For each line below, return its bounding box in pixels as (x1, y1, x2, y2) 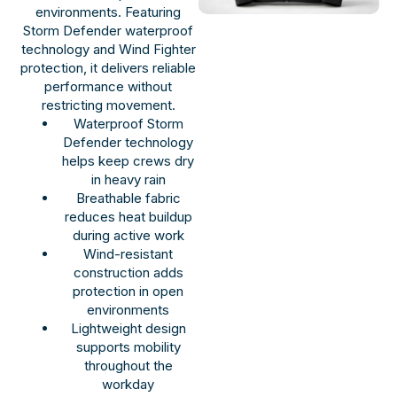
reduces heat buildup (64, 207, 192, 225)
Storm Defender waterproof (23, 21, 193, 39)
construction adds (73, 263, 183, 281)
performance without (44, 77, 172, 95)
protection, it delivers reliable (20, 58, 196, 76)
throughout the (83, 356, 173, 374)
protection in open (73, 282, 183, 300)
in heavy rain (90, 170, 166, 188)
